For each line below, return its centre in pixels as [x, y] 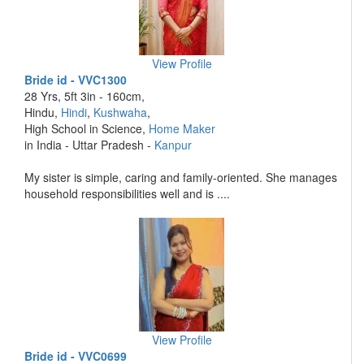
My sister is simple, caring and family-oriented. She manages [181, 177]
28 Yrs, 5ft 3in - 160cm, [84, 96]
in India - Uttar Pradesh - [89, 145]
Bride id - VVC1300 [76, 80]
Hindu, [43, 112]
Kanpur [173, 145]
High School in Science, [87, 128]
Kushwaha [120, 112]
